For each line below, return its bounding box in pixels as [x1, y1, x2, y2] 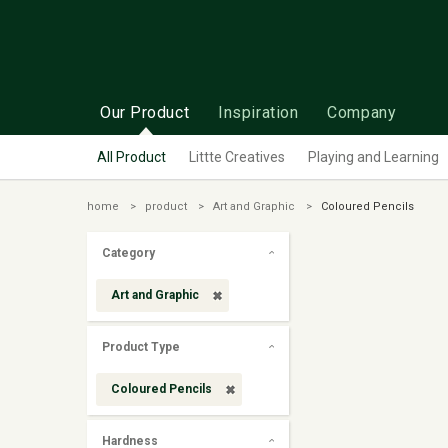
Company [327, 103, 397, 122]
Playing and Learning [308, 149, 439, 165]
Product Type [102, 340, 180, 354]
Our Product [100, 103, 190, 122]
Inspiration [218, 103, 299, 122]
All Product [97, 149, 166, 165]
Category [102, 246, 155, 260]
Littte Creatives [189, 149, 285, 165]
